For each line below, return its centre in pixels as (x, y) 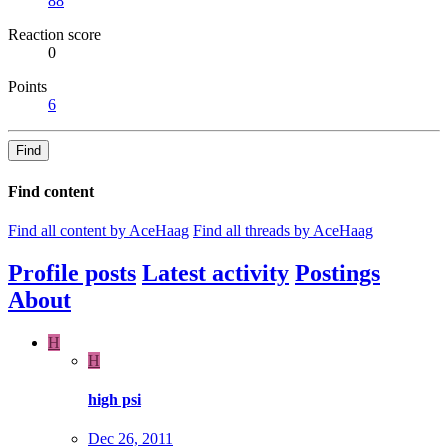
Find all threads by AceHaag (283, 230)
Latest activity (215, 272)
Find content (51, 191)
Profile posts (72, 272)
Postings (337, 272)
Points (27, 87)
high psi (114, 399)
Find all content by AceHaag (98, 230)
